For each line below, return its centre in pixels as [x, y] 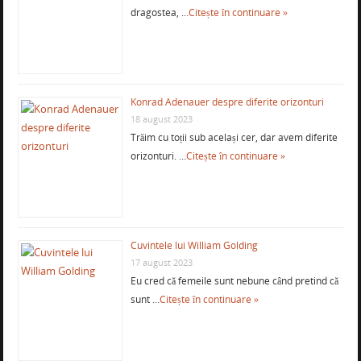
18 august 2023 [161, 119]
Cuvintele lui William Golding [194, 246]
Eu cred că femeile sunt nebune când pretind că [234, 281]
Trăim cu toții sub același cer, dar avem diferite [234, 138]
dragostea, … [159, 13]
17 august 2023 [161, 263]
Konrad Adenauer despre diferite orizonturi [227, 102]
